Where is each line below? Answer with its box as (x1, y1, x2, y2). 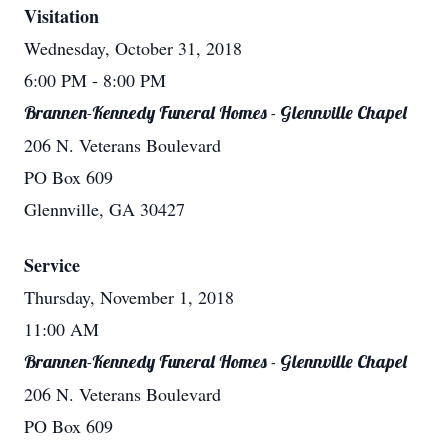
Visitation (24, 3, 99, 29)
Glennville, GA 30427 (24, 197, 185, 221)
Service (24, 252, 80, 278)
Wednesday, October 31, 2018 (24, 36, 242, 60)
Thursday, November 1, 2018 (24, 285, 234, 309)
